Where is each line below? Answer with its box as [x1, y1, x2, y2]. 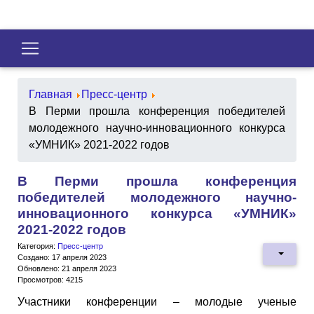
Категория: [18, 241, 57, 250]
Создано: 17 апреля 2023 [18, 252, 107, 261]
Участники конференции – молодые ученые [18, 295, 296, 308]
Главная [29, 88, 72, 100]
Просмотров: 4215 [18, 275, 83, 284]
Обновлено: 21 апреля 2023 [18, 264, 116, 273]
